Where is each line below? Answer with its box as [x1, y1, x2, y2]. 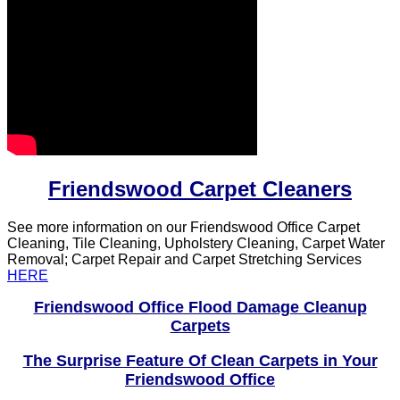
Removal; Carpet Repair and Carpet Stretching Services [7, 251, 362, 267]
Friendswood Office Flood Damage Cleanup [33, 297, 367, 316]
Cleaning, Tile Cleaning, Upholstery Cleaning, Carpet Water [7, 235, 385, 251]
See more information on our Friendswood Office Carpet [7, 219, 360, 235]
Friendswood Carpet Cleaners [48, 176, 352, 201]
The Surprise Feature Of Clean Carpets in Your [22, 351, 378, 370]
